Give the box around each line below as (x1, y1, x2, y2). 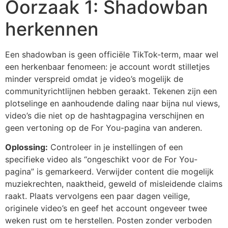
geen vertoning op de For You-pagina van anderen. (5, 122, 202, 133)
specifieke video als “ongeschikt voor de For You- (5, 154, 197, 165)
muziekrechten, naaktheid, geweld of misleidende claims (5, 179, 222, 189)
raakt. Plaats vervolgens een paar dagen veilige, (5, 191, 190, 202)
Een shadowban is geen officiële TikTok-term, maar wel (5, 49, 218, 60)
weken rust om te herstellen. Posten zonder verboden (5, 215, 212, 226)
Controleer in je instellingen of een (48, 142, 183, 153)
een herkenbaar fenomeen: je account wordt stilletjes (5, 61, 210, 72)
